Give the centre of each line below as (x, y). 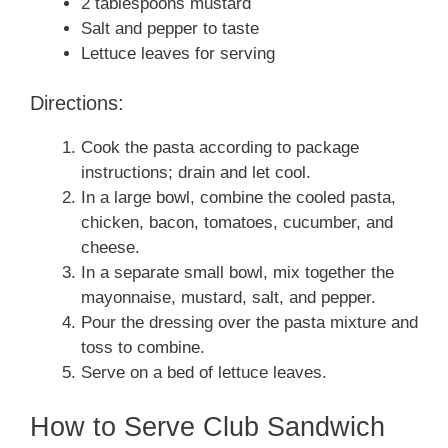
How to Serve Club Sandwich (207, 426)
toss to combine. (143, 348)
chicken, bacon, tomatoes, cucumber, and (237, 223)
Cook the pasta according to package (220, 148)
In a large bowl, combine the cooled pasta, (238, 198)
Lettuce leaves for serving (178, 53)
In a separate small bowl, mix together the (237, 273)
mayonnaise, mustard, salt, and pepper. (228, 298)
